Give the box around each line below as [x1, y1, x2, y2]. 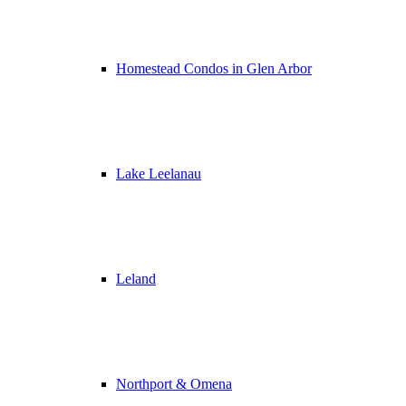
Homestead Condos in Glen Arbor [116, 61, 312, 76]
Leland [116, 271, 156, 286]
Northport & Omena [116, 376, 232, 391]
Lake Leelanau [116, 166, 201, 181]
